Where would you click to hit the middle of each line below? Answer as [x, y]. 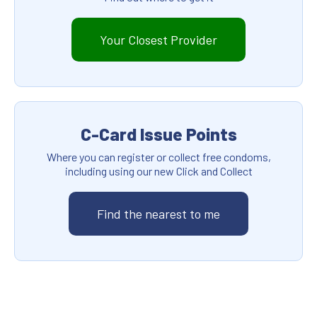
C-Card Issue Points [158, 134]
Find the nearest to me [158, 214]
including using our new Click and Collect [158, 171]
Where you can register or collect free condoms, [158, 157]
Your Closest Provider [158, 40]
